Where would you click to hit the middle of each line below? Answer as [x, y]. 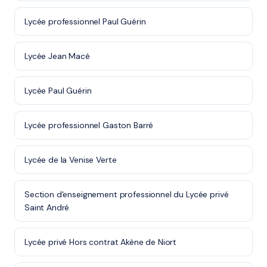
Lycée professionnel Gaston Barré [89, 125]
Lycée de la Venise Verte [71, 160]
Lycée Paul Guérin [58, 91]
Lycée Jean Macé [57, 56]
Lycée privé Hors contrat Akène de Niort [101, 242]
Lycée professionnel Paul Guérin [85, 21]
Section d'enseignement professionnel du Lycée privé [127, 194]
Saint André [47, 207]
